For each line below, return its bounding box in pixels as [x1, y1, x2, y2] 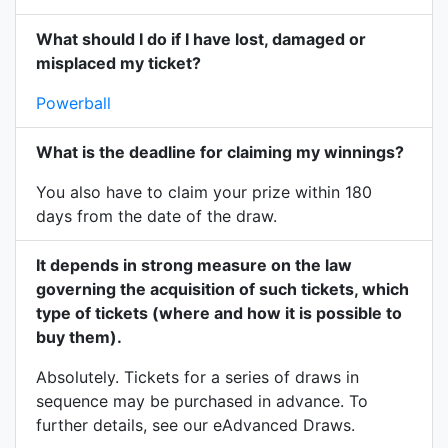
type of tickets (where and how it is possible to [36, 303, 402, 323]
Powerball [36, 93, 111, 113]
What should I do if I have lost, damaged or [36, 29, 366, 49]
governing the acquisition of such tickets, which [36, 279, 409, 299]
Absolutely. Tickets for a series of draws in [36, 367, 359, 387]
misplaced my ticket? [36, 53, 201, 73]
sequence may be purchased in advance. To [36, 391, 368, 411]
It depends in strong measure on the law [36, 255, 352, 275]
